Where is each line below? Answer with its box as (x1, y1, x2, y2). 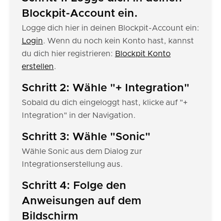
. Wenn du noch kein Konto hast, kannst (43, 37, 194, 45)
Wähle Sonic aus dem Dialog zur (22, 147, 142, 155)
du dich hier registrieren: (22, 50, 115, 58)
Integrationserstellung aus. (22, 160, 123, 168)
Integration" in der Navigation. (22, 111, 136, 119)
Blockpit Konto (115, 50, 171, 58)
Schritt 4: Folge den (22, 181, 126, 191)
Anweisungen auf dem (22, 196, 141, 207)
